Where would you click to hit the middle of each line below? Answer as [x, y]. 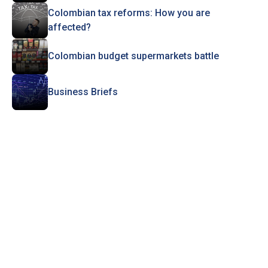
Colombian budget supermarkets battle [133, 56]
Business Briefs [83, 92]
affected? [69, 27]
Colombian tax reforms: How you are [129, 13]
